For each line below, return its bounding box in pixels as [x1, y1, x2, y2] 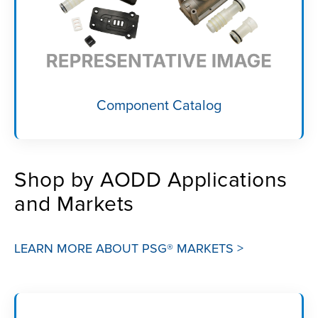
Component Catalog [97, 97, 221, 114]
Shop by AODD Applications [14, 167, 287, 194]
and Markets [14, 191, 134, 218]
